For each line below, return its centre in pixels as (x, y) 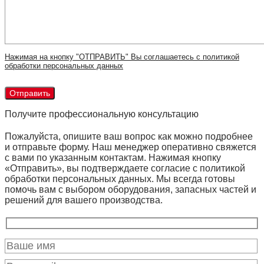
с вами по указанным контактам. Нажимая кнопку (113, 158)
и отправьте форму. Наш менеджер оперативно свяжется (131, 147)
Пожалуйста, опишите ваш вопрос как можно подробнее (129, 137)
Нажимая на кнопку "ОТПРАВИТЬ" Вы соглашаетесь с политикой (122, 57)
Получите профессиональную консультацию (102, 114)
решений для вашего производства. (84, 200)
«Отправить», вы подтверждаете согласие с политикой (125, 169)
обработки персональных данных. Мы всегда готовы (120, 179)
